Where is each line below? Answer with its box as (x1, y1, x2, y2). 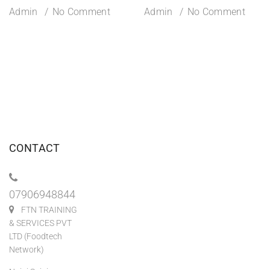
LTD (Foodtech (9, 231, 62, 242)
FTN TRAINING (21, 205, 77, 215)
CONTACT (9, 142, 60, 155)
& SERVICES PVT (9, 218, 72, 228)
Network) (9, 245, 44, 255)
